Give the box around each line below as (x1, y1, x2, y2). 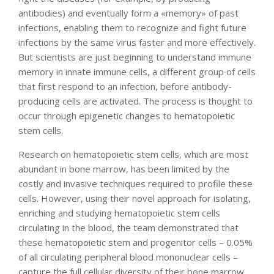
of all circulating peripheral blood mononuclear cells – (18, 250, 238, 263)
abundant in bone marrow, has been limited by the (18, 162, 229, 175)
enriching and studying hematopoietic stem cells (18, 206, 220, 219)
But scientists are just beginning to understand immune (18, 50, 251, 63)
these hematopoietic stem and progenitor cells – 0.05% (18, 235, 253, 248)
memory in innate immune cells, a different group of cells (18, 65, 256, 78)
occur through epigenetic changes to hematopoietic (18, 109, 235, 122)
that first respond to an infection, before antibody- (18, 80, 232, 92)
